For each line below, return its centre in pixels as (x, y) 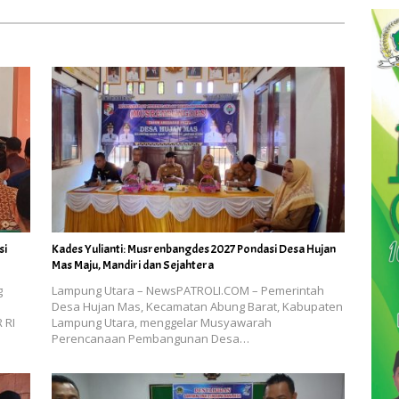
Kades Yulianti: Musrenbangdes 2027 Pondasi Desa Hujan (193, 248)
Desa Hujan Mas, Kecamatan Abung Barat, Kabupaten (197, 306)
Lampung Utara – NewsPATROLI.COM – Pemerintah (187, 290)
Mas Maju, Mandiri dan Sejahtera (132, 265)
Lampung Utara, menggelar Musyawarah (161, 322)
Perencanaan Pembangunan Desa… (150, 338)
